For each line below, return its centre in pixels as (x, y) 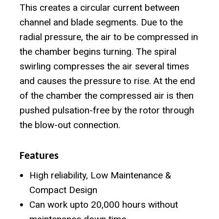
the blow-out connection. (70, 125)
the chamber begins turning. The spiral (98, 52)
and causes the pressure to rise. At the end (107, 81)
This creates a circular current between (99, 8)
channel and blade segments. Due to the (101, 22)
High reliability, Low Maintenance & (100, 175)
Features (39, 156)
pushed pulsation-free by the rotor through (107, 110)
